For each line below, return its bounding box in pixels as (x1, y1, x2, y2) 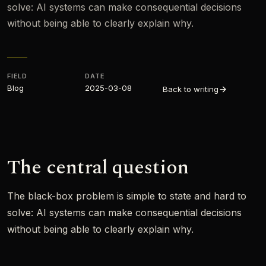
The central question (7, 153, 189, 182)
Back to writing (162, 84, 218, 94)
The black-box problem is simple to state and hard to (7, 190, 246, 202)
